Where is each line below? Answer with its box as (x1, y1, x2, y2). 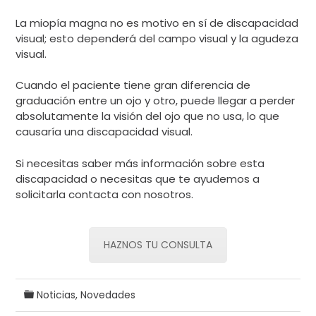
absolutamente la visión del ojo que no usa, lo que (16, 109, 280, 124)
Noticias (37, 287, 76, 302)
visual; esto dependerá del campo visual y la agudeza (16, 30, 299, 46)
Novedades (80, 287, 136, 302)
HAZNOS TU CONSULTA (103, 237, 212, 252)
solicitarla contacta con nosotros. (16, 186, 194, 202)
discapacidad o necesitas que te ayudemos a (16, 171, 260, 186)
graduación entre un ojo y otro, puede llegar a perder (16, 93, 296, 109)
